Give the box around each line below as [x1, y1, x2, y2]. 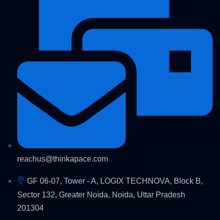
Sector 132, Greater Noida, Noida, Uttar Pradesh [17, 190, 185, 199]
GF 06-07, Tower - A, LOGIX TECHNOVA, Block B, [27, 176, 203, 185]
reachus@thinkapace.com [17, 155, 108, 163]
